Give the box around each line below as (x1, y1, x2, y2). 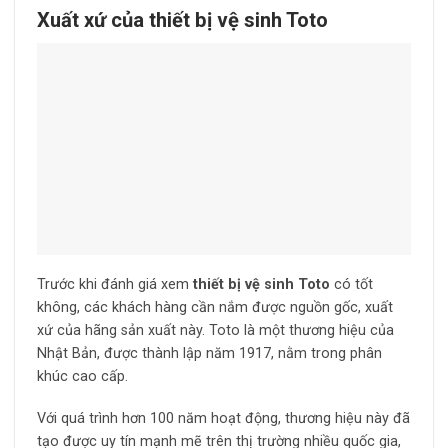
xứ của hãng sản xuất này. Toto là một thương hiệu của (36, 322, 394, 340)
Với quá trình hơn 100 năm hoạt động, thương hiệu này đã (36, 410, 410, 428)
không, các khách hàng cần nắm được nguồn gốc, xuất (36, 299, 393, 317)
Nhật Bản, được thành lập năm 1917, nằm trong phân (36, 345, 382, 363)
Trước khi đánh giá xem (36, 276, 193, 294)
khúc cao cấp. (36, 368, 128, 386)
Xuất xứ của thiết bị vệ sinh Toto (36, 8, 328, 33)
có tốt (333, 276, 373, 294)
